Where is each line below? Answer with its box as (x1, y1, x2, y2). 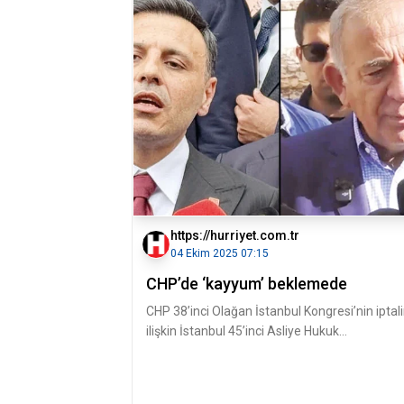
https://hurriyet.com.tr (170, 228, 299, 243)
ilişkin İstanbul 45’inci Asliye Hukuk (146, 324, 339, 338)
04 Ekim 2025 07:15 (170, 247, 269, 260)
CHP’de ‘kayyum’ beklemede (146, 274, 347, 293)
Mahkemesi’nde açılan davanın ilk (146, 344, 335, 358)
